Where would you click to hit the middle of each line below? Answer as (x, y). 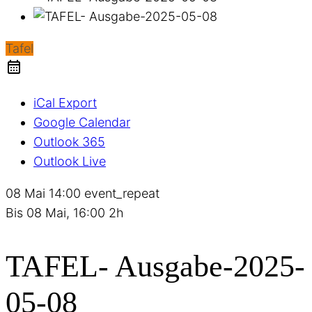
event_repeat (122, 193)
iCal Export (65, 103)
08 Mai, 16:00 (68, 213)
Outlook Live (70, 161)
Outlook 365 (69, 142)
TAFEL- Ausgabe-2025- (155, 266)
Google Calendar (82, 122)
